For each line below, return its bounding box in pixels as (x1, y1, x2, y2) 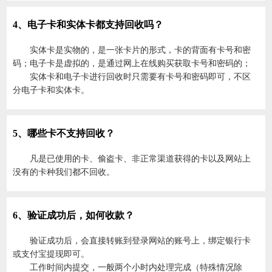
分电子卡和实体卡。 (13, 86, 90, 95)
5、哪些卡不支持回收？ (13, 128, 115, 138)
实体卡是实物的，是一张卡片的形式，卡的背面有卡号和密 (30, 46, 251, 55)
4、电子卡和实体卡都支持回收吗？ (13, 19, 164, 30)
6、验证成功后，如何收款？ (13, 210, 135, 220)
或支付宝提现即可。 (13, 250, 90, 259)
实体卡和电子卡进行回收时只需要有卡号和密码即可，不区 (30, 72, 251, 81)
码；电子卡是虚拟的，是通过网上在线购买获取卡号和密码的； (13, 59, 251, 68)
